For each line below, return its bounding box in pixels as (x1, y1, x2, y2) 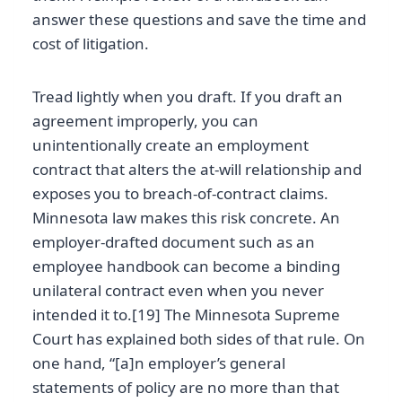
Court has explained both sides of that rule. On (32, 328, 365, 349)
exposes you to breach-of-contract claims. (32, 182, 328, 204)
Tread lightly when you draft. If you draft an (32, 85, 343, 107)
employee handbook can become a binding (32, 255, 340, 276)
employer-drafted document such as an (32, 231, 315, 252)
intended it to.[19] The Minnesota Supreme (32, 303, 340, 325)
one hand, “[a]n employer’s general (32, 352, 285, 373)
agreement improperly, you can (32, 109, 258, 131)
